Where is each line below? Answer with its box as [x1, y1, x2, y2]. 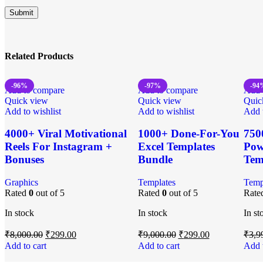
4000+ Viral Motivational [5, 127, 127, 140]
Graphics [5, 177, 38, 187]
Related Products [5, 51, 73, 62]
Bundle [137, 153, 173, 166]
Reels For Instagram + [5, 140, 112, 153]
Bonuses [5, 153, 44, 166]
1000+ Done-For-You [137, 127, 240, 140]
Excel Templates [137, 140, 215, 153]
